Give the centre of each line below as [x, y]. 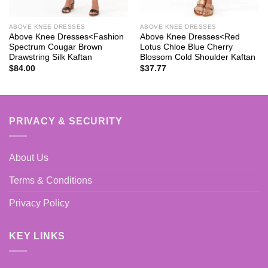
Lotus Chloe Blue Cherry [186, 47]
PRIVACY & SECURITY [66, 121]
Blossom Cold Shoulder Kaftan [197, 57]
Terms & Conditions [51, 180]
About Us [29, 158]
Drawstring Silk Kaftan [50, 57]
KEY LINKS [37, 236]
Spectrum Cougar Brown [55, 47]
